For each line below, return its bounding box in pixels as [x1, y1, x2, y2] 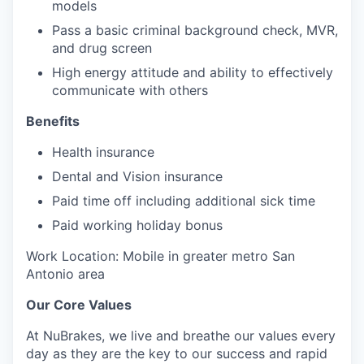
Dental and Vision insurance [52, 168, 223, 185]
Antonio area [26, 266, 105, 283]
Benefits [26, 113, 80, 130]
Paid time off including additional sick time [52, 193, 315, 210]
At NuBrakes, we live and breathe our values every [26, 327, 336, 344]
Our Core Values [26, 297, 132, 314]
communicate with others [52, 82, 208, 99]
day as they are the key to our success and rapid [26, 345, 327, 362]
